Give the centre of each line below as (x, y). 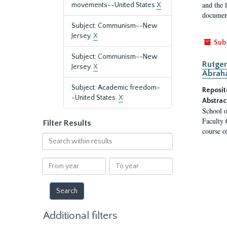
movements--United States (114, 5)
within (52, 147)
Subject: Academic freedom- (116, 88)
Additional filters (80, 216)
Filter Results (67, 123)
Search (52, 137)
